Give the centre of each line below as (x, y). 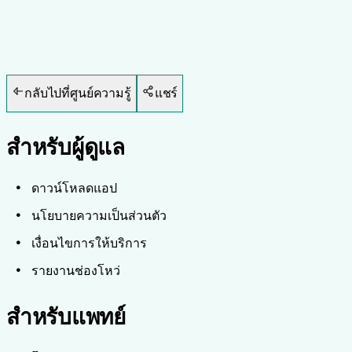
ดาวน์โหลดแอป (74, 188)
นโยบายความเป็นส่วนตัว (99, 216)
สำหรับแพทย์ (66, 317)
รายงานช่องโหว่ (76, 271)
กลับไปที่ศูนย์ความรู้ (78, 93)
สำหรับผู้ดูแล (66, 147)
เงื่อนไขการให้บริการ (89, 243)
